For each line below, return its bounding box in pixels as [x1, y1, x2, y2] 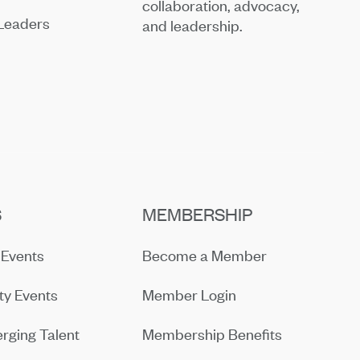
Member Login [142, 284, 237, 305]
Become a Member [142, 244, 268, 265]
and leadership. [142, 14, 243, 35]
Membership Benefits [142, 323, 283, 344]
